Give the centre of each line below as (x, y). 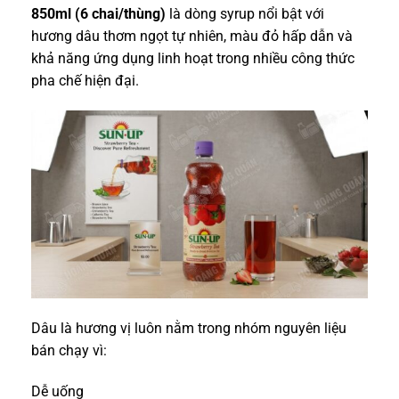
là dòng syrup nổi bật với (245, 14)
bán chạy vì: (69, 351)
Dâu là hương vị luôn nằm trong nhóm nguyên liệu (189, 329)
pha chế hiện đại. (85, 81)
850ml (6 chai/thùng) (98, 14)
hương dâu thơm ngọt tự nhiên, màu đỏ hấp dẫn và (192, 37)
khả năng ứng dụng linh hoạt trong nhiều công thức (193, 59)
